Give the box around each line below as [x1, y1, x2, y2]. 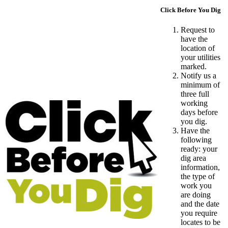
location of [181, 44, 215, 53]
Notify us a [181, 71, 216, 80]
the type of [181, 172, 215, 181]
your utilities [181, 53, 220, 62]
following [181, 135, 212, 145]
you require [181, 209, 217, 218]
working [181, 99, 208, 108]
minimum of [181, 80, 220, 90]
